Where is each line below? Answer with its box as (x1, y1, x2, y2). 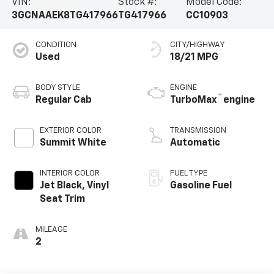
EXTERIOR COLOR (39, 127, 102, 135)
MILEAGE (35, 226, 67, 234)
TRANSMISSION (170, 127, 226, 135)
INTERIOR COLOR (39, 169, 100, 178)
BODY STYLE (35, 84, 80, 92)
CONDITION (35, 41, 76, 50)
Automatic (170, 138, 220, 149)
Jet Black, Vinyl (39, 181, 109, 191)
